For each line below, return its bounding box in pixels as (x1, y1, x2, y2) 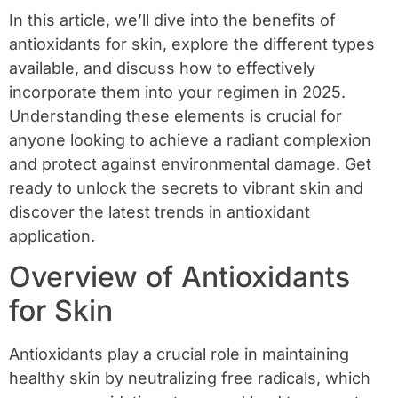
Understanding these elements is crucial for (9, 106, 342, 125)
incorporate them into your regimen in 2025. (9, 82, 346, 101)
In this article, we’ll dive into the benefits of (9, 10, 336, 29)
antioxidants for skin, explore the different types (9, 34, 375, 53)
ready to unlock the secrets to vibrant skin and (9, 178, 363, 197)
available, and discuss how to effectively (9, 58, 315, 77)
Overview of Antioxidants (9, 259, 350, 294)
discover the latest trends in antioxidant (9, 202, 310, 221)
